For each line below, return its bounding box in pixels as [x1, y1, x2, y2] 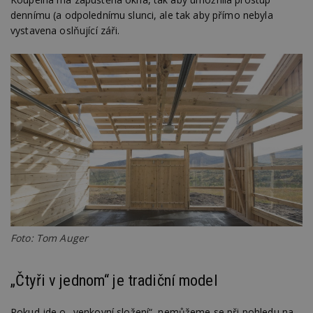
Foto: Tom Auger [10, 231, 89, 245]
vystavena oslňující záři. [10, 23, 120, 37]
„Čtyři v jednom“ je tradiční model [10, 270, 218, 289]
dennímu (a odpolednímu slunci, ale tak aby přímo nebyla [10, 8, 273, 22]
